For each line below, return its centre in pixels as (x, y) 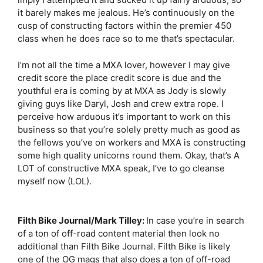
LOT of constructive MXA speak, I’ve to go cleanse (121, 168)
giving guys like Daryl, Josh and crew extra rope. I (121, 103)
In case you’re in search (195, 220)
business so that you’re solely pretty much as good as (129, 129)
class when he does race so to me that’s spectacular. (126, 38)
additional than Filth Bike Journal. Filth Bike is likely (124, 246)
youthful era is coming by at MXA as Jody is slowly (122, 90)
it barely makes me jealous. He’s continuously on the (126, 13)
